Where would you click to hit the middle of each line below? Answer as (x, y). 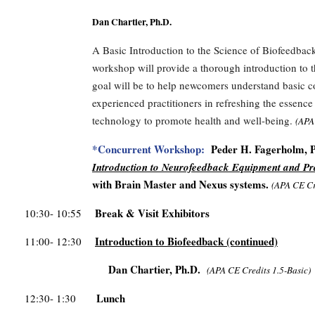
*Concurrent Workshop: (148, 149)
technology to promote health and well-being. (192, 120)
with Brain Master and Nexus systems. (180, 184)
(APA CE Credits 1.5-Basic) (259, 270)
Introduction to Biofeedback (159, 241)
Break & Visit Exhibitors (152, 213)
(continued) (251, 241)
